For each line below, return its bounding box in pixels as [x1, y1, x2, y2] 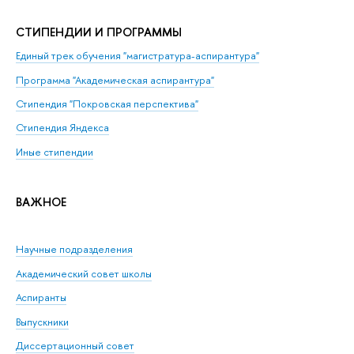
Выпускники [16, 314, 69, 329]
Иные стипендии [16, 144, 93, 159]
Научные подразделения [16, 242, 133, 257]
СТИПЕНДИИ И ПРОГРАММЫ [16, 23, 182, 40]
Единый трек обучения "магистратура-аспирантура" [16, 48, 259, 63]
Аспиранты [16, 290, 66, 305]
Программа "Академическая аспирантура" [16, 72, 214, 87]
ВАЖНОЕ [16, 193, 66, 210]
